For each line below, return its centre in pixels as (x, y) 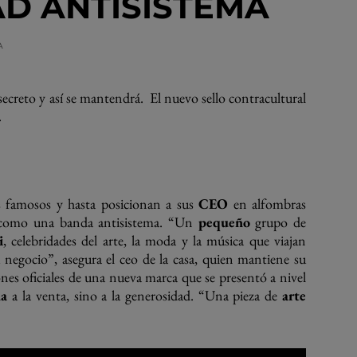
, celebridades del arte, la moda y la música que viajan (155, 240)
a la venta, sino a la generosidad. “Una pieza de (145, 295)
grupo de (278, 222)
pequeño (224, 222)
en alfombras (267, 204)
